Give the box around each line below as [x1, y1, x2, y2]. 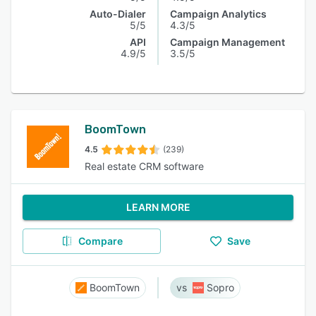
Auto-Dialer [90, 8, 146, 20]
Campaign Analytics [170, 8, 267, 20]
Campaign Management [170, 36, 285, 48]
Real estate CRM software [85, 160, 204, 172]
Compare [78, 235, 123, 247]
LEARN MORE [126, 201, 190, 213]
